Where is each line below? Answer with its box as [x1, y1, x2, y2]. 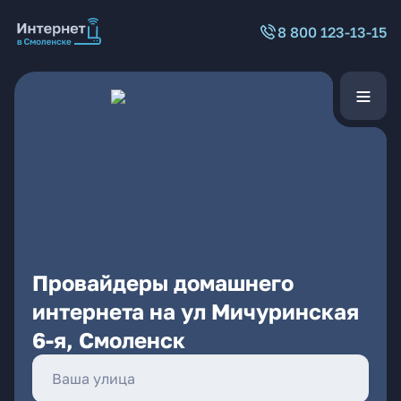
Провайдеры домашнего [32, 269, 294, 295]
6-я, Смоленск [32, 327, 185, 353]
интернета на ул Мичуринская [32, 298, 359, 324]
